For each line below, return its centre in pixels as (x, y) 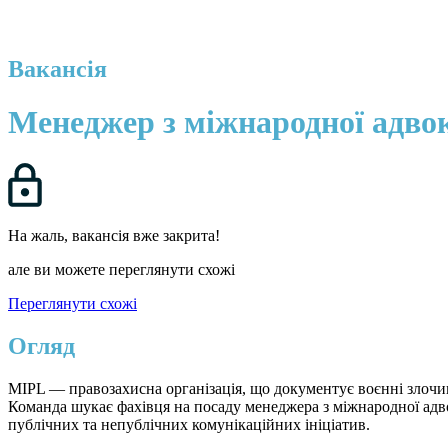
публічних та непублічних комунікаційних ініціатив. (189, 424)
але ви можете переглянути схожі (121, 269)
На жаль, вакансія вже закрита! (114, 235)
